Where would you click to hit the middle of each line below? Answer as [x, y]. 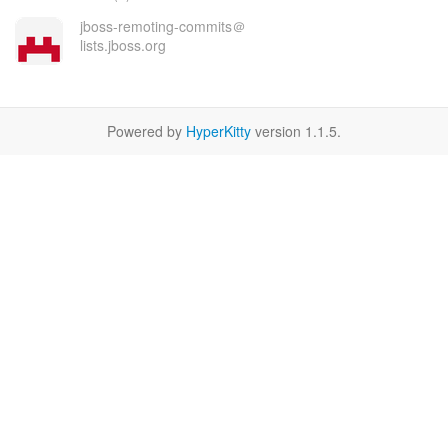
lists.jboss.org [122, 45]
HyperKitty [218, 131]
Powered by [146, 131]
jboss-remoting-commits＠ [162, 26]
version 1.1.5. [296, 131]
